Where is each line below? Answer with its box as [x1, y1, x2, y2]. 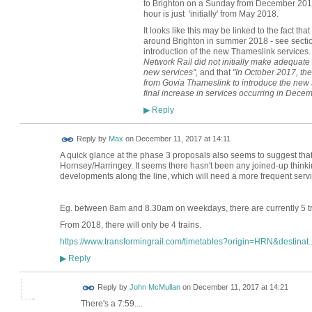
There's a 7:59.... [80, 299, 143, 309]
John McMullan [129, 283, 180, 292]
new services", [143, 67, 200, 77]
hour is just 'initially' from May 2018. [143, 8, 279, 19]
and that [199, 67, 233, 77]
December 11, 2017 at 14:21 [192, 283, 288, 292]
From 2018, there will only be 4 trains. [59, 219, 201, 230]
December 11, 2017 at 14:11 [135, 134, 231, 143]
